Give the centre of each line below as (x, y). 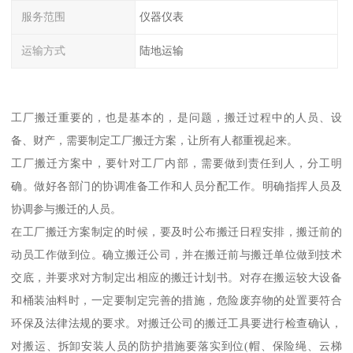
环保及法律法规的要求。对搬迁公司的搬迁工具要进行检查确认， (176, 323)
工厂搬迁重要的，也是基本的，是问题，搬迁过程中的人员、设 (176, 117)
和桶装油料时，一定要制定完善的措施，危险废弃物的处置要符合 (176, 300)
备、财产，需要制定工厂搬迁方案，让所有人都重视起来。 (155, 140)
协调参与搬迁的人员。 (67, 208)
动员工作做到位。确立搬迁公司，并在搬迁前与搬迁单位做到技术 (176, 254)
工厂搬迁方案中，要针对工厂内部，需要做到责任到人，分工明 (176, 163)
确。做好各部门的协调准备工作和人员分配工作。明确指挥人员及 (176, 186)
